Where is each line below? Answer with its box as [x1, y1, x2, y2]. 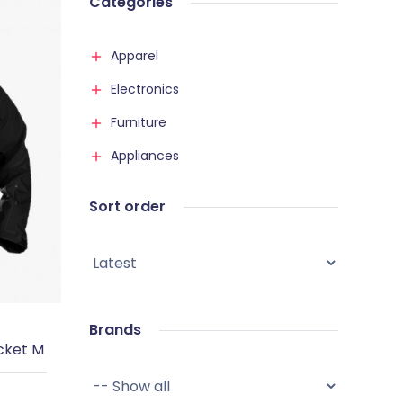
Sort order [88, 196, 166, 217]
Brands [88, 319, 141, 340]
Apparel [110, 47, 158, 65]
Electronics [110, 80, 179, 98]
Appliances [110, 147, 179, 165]
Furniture [110, 113, 166, 131]
